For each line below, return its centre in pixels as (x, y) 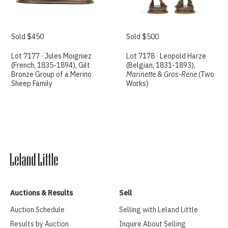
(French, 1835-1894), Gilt (51, 65)
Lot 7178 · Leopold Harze (166, 56)
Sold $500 (143, 37)
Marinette (141, 75)
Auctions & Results (41, 193)
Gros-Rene (181, 75)
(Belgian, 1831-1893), (161, 65)
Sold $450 (28, 37)
